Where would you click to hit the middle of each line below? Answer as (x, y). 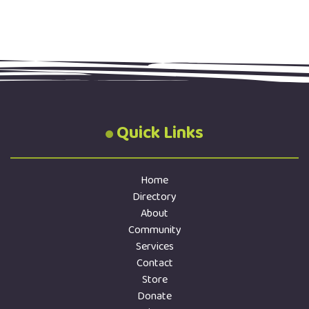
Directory (154, 197)
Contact (154, 263)
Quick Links (160, 133)
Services (154, 247)
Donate (154, 296)
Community (154, 230)
